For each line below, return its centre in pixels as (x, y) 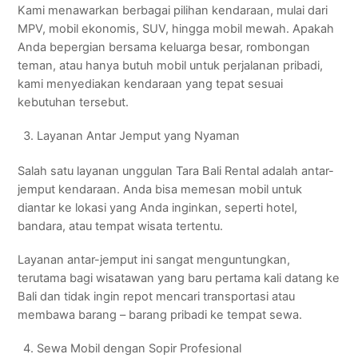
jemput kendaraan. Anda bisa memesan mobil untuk (160, 189)
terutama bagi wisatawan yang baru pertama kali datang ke (179, 278)
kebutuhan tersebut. (74, 103)
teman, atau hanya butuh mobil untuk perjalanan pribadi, (171, 66)
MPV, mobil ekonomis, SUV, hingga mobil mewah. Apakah (176, 29)
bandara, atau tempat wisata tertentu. (121, 226)
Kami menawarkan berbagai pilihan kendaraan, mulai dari (173, 11)
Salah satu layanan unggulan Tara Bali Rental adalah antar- (176, 171)
